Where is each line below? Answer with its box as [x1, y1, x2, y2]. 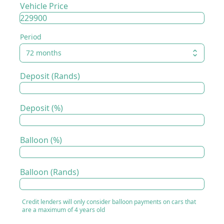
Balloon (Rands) [20, 166, 79, 177]
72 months [26, 48, 61, 57]
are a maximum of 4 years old [22, 205, 105, 214]
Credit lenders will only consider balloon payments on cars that [22, 197, 196, 206]
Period [20, 32, 41, 41]
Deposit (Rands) [20, 70, 80, 81]
